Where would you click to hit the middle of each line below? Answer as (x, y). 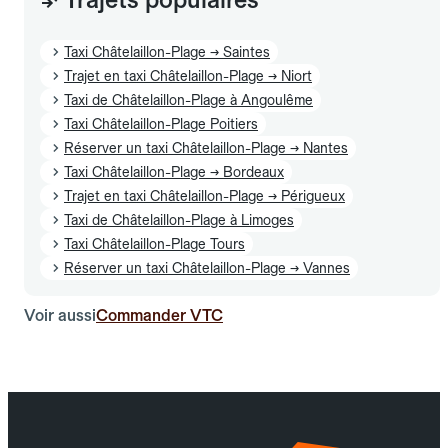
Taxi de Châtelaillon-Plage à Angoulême (188, 99)
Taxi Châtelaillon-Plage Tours (154, 243)
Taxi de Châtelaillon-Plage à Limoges (179, 219)
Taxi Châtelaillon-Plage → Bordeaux (174, 171)
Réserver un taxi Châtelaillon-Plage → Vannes (207, 267)
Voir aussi (60, 315)
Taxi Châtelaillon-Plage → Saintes (167, 51)
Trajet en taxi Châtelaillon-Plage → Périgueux (204, 195)
